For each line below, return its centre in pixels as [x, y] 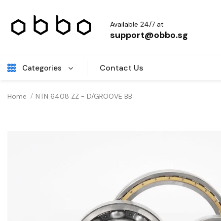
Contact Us [122, 68]
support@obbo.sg [149, 35]
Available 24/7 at [137, 24]
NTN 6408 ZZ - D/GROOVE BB [84, 96]
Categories [42, 68]
